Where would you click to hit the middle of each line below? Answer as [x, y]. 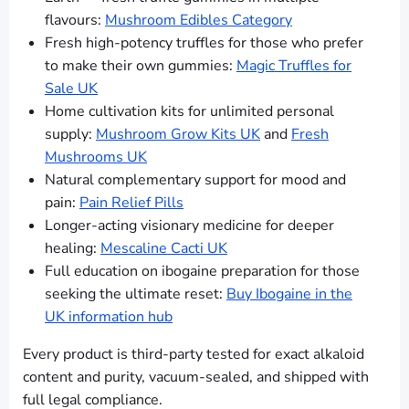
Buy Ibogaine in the [289, 294]
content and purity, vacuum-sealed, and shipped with [196, 378]
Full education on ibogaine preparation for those [202, 272]
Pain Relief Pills [131, 203]
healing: [73, 249]
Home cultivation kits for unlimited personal [189, 112]
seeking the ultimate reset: [136, 294]
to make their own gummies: [141, 66]
